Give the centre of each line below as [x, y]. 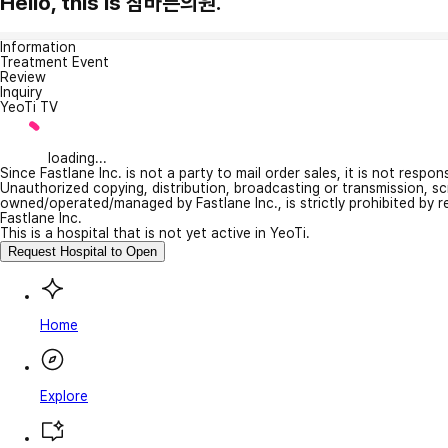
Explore [64, 395]
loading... [77, 157]
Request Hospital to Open [82, 251]
